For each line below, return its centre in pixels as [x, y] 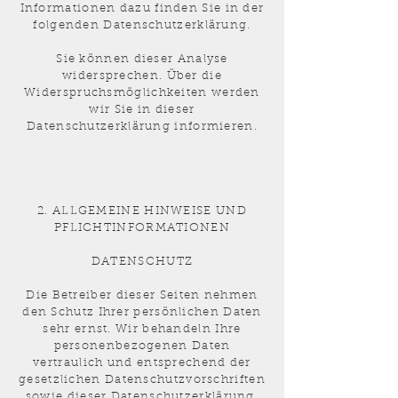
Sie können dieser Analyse [142, 59]
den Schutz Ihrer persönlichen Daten [142, 312]
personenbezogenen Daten [142, 346]
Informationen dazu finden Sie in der [142, 8]
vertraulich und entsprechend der [142, 363]
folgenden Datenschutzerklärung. [142, 25]
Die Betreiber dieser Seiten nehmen [142, 295]
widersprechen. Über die [142, 76]
